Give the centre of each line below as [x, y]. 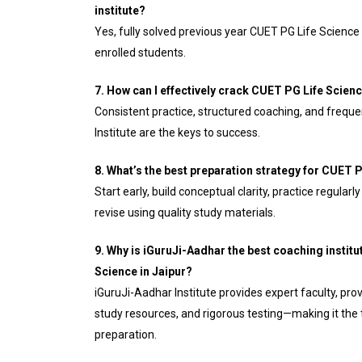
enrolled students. [140, 53]
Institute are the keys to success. [177, 133]
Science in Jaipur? [143, 271]
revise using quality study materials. [185, 213]
